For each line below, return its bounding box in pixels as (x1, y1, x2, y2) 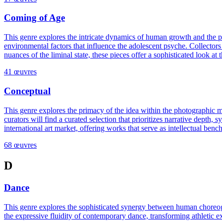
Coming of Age (4, 12, 65, 23)
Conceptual (4, 85, 51, 96)
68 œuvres (4, 140, 37, 149)
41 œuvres (4, 67, 37, 76)
